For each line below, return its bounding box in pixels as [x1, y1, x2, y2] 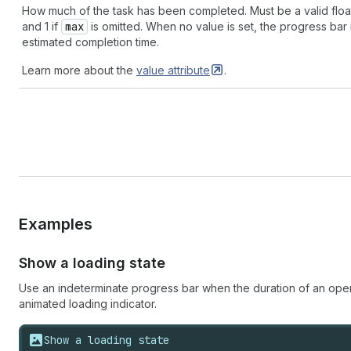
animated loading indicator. [19, 297, 157, 310]
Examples [19, 215, 92, 233]
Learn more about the [22, 63, 136, 77]
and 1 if [22, 20, 61, 33]
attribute [168, 63, 210, 77]
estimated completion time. [22, 35, 159, 49]
